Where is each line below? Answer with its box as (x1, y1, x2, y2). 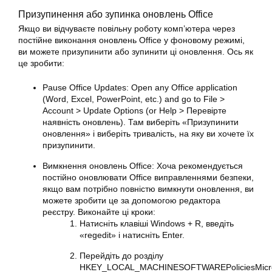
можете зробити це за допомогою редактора (42, 195, 220, 205)
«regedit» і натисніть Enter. (80, 230, 185, 240)
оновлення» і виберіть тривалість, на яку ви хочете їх (42, 129, 254, 138)
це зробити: (18, 58, 64, 68)
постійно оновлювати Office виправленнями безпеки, (42, 172, 254, 182)
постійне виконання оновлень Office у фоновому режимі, (18, 35, 245, 45)
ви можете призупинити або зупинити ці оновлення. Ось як (18, 47, 253, 56)
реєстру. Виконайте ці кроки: (42, 207, 155, 217)
